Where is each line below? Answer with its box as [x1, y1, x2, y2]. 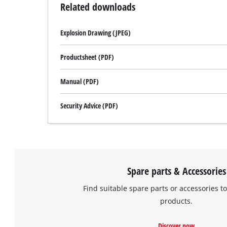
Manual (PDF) [60, 77, 99, 87]
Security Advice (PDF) [60, 101, 119, 111]
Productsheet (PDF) [60, 52, 115, 62]
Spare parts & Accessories [127, 163, 226, 178]
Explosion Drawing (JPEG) [60, 28, 131, 38]
